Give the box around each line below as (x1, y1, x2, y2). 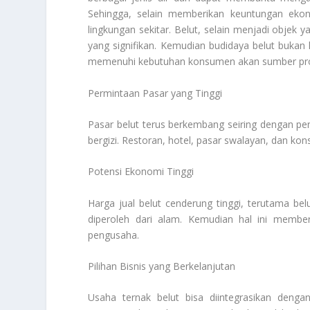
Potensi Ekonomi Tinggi (88, 165, 194, 179)
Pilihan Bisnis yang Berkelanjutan (88, 259, 236, 273)
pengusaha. (88, 228, 140, 241)
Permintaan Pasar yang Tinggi (88, 86, 223, 100)
